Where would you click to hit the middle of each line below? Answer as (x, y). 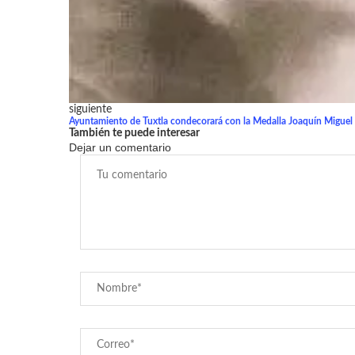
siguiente (90, 110)
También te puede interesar (134, 134)
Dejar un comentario (120, 148)
